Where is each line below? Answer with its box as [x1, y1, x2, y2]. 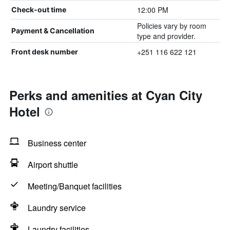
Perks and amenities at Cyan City [9, 86, 202, 104]
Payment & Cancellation [11, 26, 94, 35]
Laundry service [28, 202, 86, 214]
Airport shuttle [28, 159, 78, 170]
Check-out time [11, 5, 66, 14]
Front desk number [11, 47, 78, 56]
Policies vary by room [137, 21, 206, 31]
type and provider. [137, 31, 196, 41]
